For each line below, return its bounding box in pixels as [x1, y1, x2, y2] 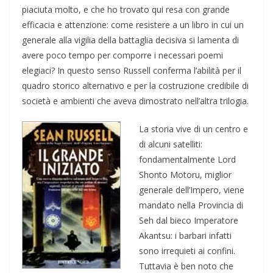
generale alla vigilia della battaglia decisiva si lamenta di [22, 34, 239, 46]
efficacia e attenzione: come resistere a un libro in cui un [22, 18, 244, 30]
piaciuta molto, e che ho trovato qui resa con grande [22, 3, 230, 15]
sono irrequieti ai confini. [139, 244, 235, 257]
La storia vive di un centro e [139, 122, 248, 135]
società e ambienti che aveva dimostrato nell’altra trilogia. [22, 94, 249, 107]
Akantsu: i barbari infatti [139, 229, 232, 241]
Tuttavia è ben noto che [139, 260, 233, 272]
